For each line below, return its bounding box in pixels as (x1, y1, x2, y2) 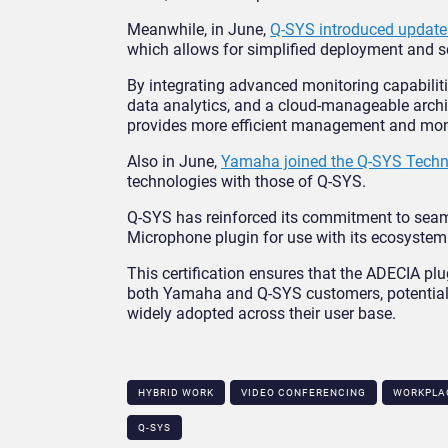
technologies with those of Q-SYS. (127, 172, 366, 192)
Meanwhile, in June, (127, 20, 270, 40)
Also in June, (127, 152, 221, 172)
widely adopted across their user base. (127, 304, 396, 324)
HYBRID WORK (138, 387, 214, 399)
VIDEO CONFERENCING (241, 387, 366, 399)
